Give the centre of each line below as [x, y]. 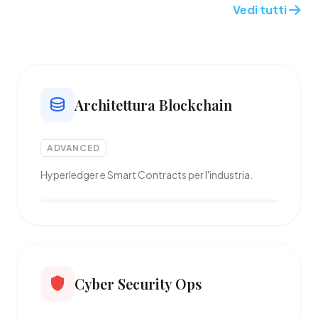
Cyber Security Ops [138, 283]
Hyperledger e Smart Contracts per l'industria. [147, 175]
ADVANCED [73, 148]
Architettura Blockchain [153, 104]
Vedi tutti [260, 10]
